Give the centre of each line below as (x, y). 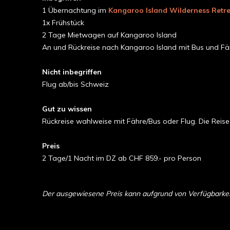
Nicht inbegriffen (72, 72)
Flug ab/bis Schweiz (75, 84)
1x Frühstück (63, 23)
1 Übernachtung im (75, 10)
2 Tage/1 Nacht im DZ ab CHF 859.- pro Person (122, 158)
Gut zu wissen (67, 109)
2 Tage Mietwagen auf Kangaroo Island (109, 35)
